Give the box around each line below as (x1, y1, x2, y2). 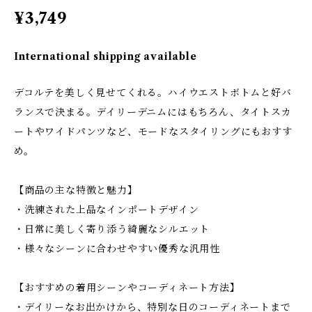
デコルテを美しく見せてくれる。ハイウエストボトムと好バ (14, 86, 292, 99)
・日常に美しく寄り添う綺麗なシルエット (14, 222, 210, 235)
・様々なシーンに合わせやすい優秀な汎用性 (14, 242, 220, 255)
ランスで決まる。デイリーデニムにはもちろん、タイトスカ (14, 105, 292, 118)
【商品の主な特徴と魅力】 (14, 183, 138, 196)
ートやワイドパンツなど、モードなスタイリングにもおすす (14, 125, 292, 138)
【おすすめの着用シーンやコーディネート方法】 (14, 281, 240, 294)
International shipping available (14, 49, 197, 63)
